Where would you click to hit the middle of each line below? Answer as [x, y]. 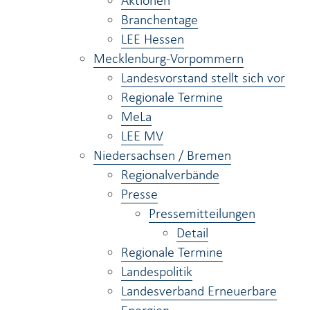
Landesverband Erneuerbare [199, 291]
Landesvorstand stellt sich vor [203, 77]
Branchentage [159, 19]
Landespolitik [157, 271]
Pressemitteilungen [202, 213]
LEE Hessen [153, 39]
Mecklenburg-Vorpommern [168, 58]
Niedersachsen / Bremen [162, 155]
